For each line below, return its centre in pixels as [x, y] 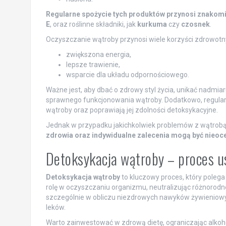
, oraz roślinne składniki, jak [93, 24]
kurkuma [152, 24]
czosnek [195, 24]
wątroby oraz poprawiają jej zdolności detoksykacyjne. [132, 110]
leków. [55, 207]
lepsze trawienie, [93, 64]
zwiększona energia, [98, 54]
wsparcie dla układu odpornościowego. [127, 74]
